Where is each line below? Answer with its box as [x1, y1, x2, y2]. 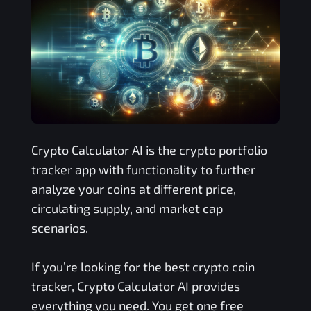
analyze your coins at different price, [31, 181, 236, 197]
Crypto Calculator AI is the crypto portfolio [31, 142, 267, 158]
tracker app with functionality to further [31, 162, 255, 178]
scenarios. [31, 220, 88, 236]
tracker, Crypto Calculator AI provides [31, 278, 240, 294]
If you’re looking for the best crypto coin [31, 259, 255, 275]
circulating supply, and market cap [31, 201, 223, 217]
